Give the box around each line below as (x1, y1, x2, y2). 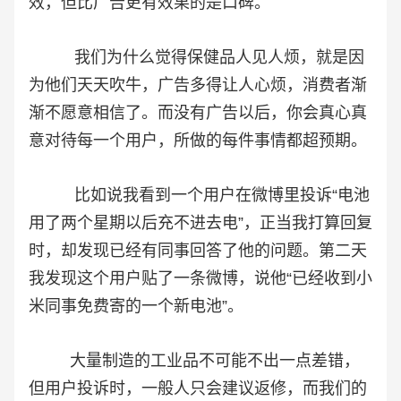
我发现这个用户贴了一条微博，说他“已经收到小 (29, 269, 372, 288)
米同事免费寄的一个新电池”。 (29, 297, 243, 316)
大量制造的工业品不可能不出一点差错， (29, 352, 360, 371)
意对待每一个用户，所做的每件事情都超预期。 (29, 132, 367, 150)
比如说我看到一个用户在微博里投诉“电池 (29, 186, 370, 205)
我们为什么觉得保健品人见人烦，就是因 (29, 48, 364, 67)
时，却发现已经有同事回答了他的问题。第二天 (29, 242, 367, 260)
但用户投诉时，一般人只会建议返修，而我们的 (29, 380, 367, 398)
